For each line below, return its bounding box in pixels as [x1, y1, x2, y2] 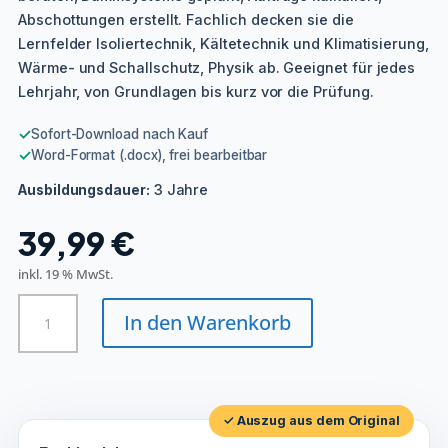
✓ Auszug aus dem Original [222, 412, 400, 428]
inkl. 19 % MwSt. [18, 265, 113, 283]
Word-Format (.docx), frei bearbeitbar [30, 146, 268, 163]
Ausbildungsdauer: [18, 181, 150, 198]
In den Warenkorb [124, 309, 292, 336]
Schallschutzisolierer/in [17, 363, 174, 383]
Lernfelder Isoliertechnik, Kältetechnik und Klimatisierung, [18, 34, 429, 52]
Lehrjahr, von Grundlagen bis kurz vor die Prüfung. [18, 82, 374, 100]
